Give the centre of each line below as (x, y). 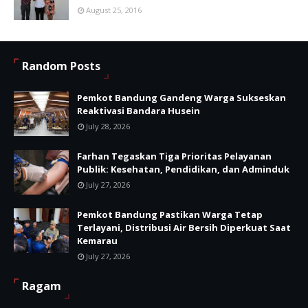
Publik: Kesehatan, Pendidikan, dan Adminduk (183, 169)
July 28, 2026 (108, 126)
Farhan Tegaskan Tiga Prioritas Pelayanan (174, 156)
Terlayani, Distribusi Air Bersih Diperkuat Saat (184, 228)
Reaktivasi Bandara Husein (139, 111)
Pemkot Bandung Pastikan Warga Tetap (170, 215)
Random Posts (61, 66)
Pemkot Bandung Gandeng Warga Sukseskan (181, 98)
